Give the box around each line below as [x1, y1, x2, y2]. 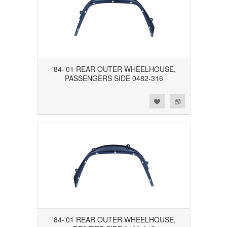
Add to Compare [28, 96, 74, 105]
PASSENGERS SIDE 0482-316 [65, 73, 163, 84]
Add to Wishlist [10, 96, 51, 105]
